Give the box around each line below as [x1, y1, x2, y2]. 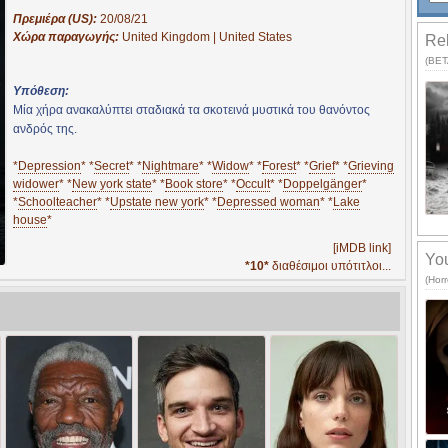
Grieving [348, 158, 394, 173]
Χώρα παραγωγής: [13, 29, 122, 44]
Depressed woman [217, 194, 320, 209]
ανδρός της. [13, 121, 77, 136]
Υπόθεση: [13, 83, 69, 98]
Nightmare [142, 158, 199, 173]
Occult [236, 176, 270, 191]
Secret [94, 158, 129, 173]
